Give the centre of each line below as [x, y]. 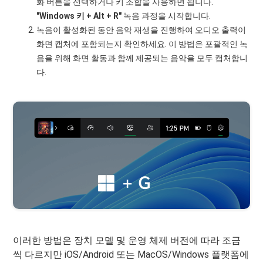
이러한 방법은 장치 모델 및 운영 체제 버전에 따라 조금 [127, 240]
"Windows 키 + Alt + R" [79, 16]
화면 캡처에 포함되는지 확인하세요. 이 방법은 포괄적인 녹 [142, 44]
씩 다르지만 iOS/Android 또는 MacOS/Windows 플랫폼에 [131, 254]
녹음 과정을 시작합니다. [166, 16]
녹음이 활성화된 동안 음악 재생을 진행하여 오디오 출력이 [141, 30]
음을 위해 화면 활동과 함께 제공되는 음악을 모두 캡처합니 [142, 58]
